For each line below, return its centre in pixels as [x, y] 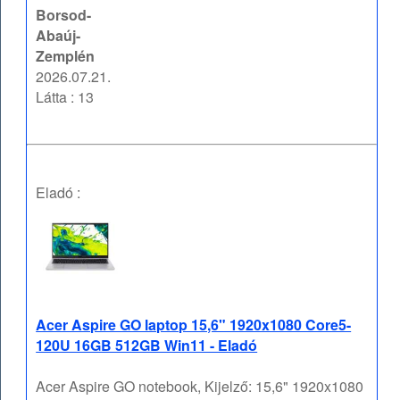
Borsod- [64, 15]
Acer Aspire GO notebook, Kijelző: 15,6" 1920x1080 [200, 387]
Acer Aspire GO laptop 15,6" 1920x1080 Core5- [194, 325]
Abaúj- [58, 36]
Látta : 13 [65, 97]
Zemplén [66, 56]
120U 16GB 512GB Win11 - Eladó [147, 346]
